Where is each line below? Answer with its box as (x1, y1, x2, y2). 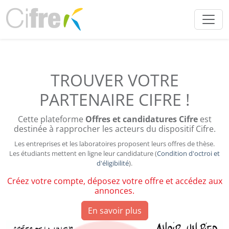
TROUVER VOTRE (50, 69, 179, 91)
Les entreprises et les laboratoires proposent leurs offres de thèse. (14, 139, 215, 148)
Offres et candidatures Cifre (85, 113, 198, 125)
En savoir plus (87, 205, 142, 216)
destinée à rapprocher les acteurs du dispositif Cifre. (13, 123, 216, 134)
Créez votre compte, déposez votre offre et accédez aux (7, 175, 222, 187)
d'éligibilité (97, 158, 129, 168)
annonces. (95, 185, 134, 196)
